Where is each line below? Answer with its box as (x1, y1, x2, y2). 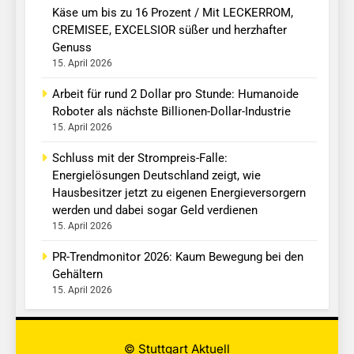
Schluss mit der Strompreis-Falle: (52, 151, 228, 166)
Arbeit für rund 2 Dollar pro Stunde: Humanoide (52, 87, 299, 102)
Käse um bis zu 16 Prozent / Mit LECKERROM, (52, 6, 293, 21)
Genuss (52, 40, 92, 55)
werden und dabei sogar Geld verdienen (52, 203, 258, 218)
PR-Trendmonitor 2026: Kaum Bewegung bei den (52, 250, 303, 265)
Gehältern (52, 267, 103, 282)
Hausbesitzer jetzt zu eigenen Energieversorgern (52, 186, 306, 201)
